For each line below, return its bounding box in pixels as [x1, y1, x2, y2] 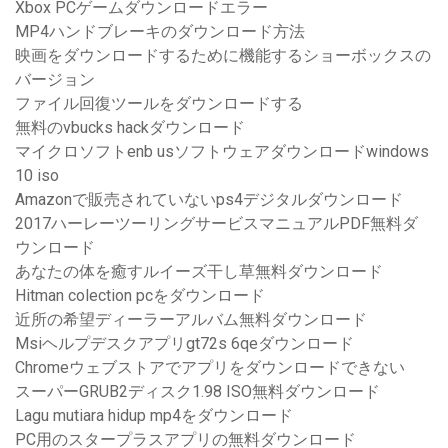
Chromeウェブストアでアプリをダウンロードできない [15, 358, 405, 378]
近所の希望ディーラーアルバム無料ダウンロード [15, 310, 367, 330]
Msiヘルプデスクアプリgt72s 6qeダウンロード [15, 334, 354, 354]
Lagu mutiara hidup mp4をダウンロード [15, 406, 293, 426]
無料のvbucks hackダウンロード [15, 118, 245, 138]
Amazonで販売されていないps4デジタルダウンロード [15, 190, 403, 210]
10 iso [15, 166, 59, 186]
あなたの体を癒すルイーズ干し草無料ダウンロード [15, 262, 383, 282]
